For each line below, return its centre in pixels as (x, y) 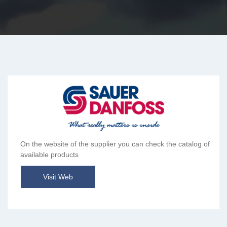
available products (49, 155)
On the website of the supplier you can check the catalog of (115, 144)
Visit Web (58, 177)
